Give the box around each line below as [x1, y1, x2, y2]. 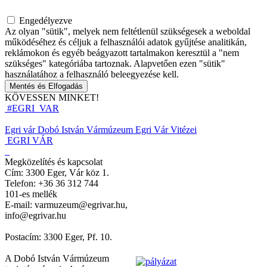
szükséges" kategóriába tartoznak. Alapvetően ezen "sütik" [5, 58, 225, 69]
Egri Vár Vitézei [135, 125, 197, 135]
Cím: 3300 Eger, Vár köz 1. [5, 167, 109, 178]
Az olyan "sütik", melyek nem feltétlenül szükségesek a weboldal [5, 26, 250, 37]
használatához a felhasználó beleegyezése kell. [5, 69, 179, 80]
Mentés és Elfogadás [10, 82, 83, 91]
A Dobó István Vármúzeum [5, 253, 109, 264]
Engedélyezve [19, 15, 72, 26]
